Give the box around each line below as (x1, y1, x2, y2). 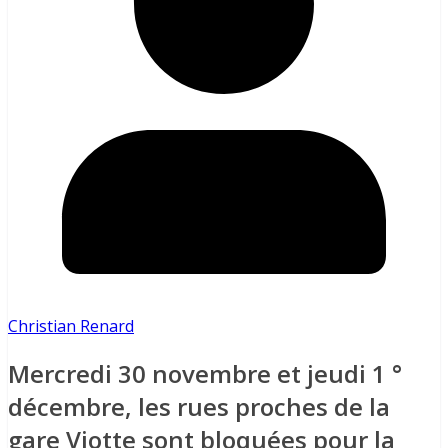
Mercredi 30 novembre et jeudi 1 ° (8, 357, 402, 391)
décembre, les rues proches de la (8, 390, 390, 424)
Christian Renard (8, 315, 134, 338)
